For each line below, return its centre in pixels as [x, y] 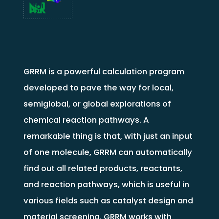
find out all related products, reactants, [103, 168]
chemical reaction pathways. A [86, 120]
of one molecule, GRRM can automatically [108, 152]
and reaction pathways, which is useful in [106, 184]
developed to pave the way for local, [98, 87]
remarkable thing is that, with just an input [108, 136]
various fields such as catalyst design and [108, 200]
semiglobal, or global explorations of [97, 103]
